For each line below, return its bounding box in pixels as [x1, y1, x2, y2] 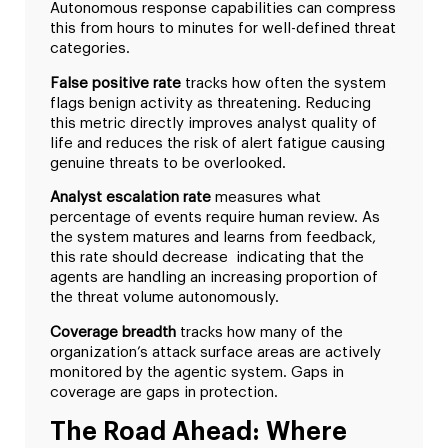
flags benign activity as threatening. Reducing [50, 95, 371, 111]
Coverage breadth [50, 324, 176, 340]
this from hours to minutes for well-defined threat [50, 21, 396, 37]
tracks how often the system [181, 75, 386, 91]
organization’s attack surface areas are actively [50, 344, 381, 360]
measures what [211, 190, 321, 206]
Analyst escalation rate [50, 190, 211, 206]
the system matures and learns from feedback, [50, 230, 376, 246]
